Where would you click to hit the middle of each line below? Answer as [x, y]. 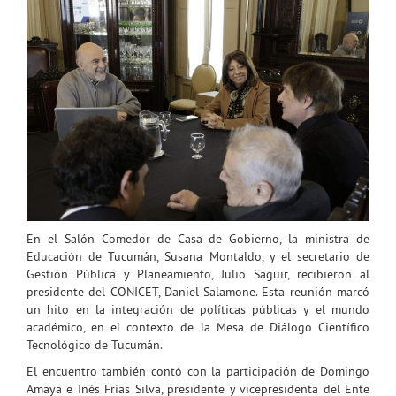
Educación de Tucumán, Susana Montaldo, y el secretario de [198, 256]
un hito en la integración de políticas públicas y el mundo [198, 309]
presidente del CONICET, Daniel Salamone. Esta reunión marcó [198, 291]
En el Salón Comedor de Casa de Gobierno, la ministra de [198, 238]
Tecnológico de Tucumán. [95, 344]
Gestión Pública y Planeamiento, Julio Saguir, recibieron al [198, 274]
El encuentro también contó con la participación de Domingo [198, 371]
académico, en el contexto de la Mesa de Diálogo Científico [198, 327]
